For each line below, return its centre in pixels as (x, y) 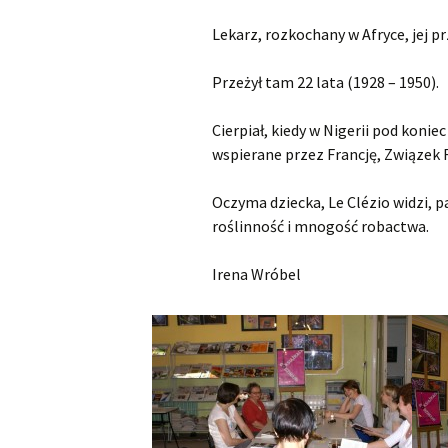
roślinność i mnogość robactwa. (320, 226)
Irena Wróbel (256, 274)
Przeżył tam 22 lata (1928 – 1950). (325, 82)
